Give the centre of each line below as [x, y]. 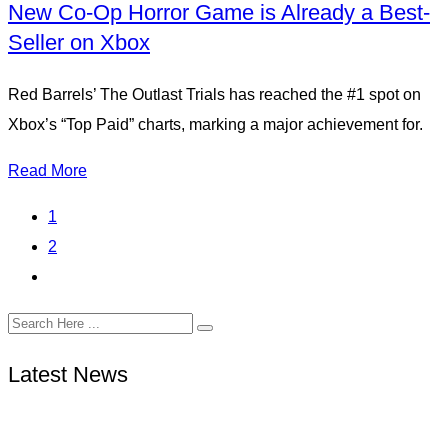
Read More [47, 171]
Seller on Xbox [79, 43]
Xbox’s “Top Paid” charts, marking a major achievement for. [215, 125]
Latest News [68, 375]
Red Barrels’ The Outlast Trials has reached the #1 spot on [214, 95]
